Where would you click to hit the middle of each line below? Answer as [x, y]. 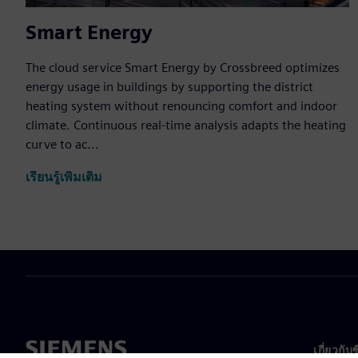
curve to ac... [62, 145]
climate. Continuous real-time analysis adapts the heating [186, 125]
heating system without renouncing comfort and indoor [181, 106]
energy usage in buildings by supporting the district [169, 87]
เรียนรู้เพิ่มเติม [64, 177]
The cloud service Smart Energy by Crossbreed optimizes [183, 68]
